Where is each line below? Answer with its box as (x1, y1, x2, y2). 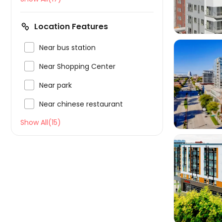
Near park (39, 80, 72, 90)
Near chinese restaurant (39, 99, 123, 109)
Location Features (34, 21, 108, 32)
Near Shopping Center (39, 61, 115, 71)
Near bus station (39, 43, 96, 53)
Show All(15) (20, 117, 61, 127)
